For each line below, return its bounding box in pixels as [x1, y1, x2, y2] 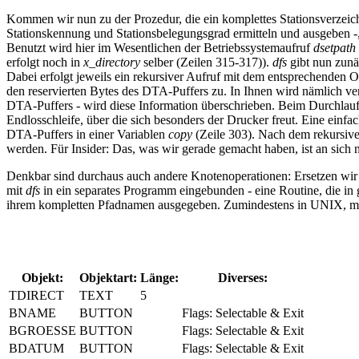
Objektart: [79, 271, 137, 285]
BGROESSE [9, 324, 76, 338]
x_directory [83, 55, 140, 70]
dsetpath [313, 41, 356, 55]
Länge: [140, 271, 179, 285]
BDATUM [9, 341, 64, 356]
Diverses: [218, 271, 268, 285]
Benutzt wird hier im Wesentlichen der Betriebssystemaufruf [6, 41, 313, 55]
